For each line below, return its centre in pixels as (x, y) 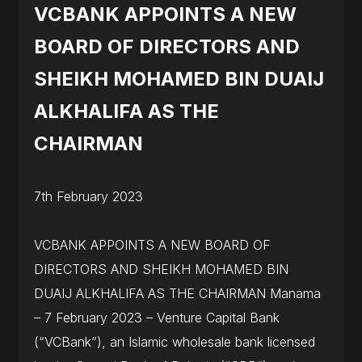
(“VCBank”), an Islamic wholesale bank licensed (175, 341)
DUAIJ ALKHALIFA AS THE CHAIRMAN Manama (177, 293)
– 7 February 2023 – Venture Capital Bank (157, 317)
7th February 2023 (88, 196)
